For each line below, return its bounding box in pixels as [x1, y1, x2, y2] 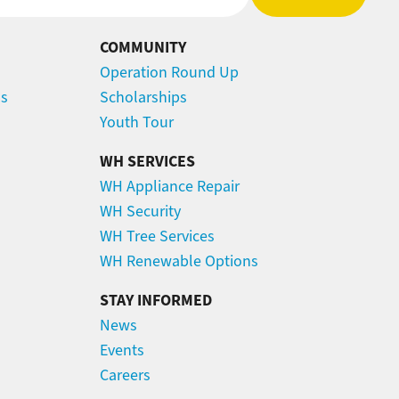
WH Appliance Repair [100, 176, 240, 197]
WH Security [100, 201, 181, 222]
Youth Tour [100, 112, 174, 133]
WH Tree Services [100, 226, 215, 247]
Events [100, 340, 144, 361]
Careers [100, 365, 151, 386]
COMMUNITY [100, 37, 186, 59]
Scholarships [100, 87, 187, 108]
